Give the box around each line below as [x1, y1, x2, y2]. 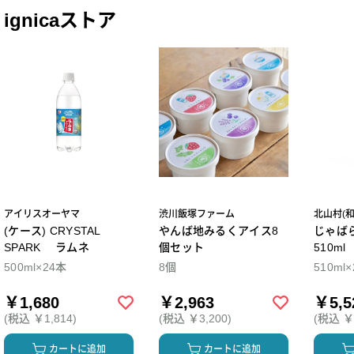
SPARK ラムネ [4, 241, 89, 254]
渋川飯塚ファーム [159, 209, 235, 220]
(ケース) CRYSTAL [4, 224, 101, 238]
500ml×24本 [4, 261, 67, 274]
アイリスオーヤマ [4, 209, 80, 220]
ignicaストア [4, 9, 116, 32]
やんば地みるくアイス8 [159, 224, 279, 238]
